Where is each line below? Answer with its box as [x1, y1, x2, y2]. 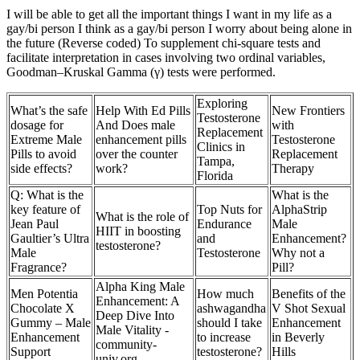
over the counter [96, 147, 178, 162]
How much [197, 287, 254, 301]
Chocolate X [10, 301, 75, 316]
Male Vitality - [96, 323, 169, 337]
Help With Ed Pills [96, 104, 190, 118]
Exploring [197, 96, 247, 111]
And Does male [96, 118, 175, 133]
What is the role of [96, 210, 189, 224]
